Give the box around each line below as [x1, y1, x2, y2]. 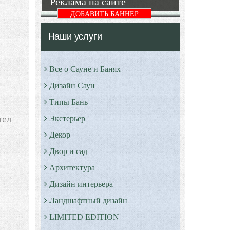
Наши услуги [48, 31, 102, 42]
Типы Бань [49, 97, 88, 106]
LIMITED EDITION [49, 212, 120, 221]
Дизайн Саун [49, 81, 95, 90]
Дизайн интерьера [49, 179, 113, 188]
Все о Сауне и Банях [49, 64, 121, 73]
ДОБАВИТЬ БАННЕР [70, 10, 139, 18]
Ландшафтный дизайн [49, 196, 128, 205]
